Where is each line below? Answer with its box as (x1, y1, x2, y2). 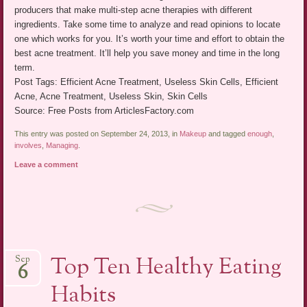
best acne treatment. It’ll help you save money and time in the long (14, 48, 280, 59)
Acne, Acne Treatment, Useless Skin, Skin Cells (14, 91, 208, 102)
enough (247, 130, 273, 138)
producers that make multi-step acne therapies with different (14, 5, 253, 16)
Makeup (180, 130, 207, 138)
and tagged (206, 130, 248, 138)
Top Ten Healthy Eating (51, 251, 282, 284)
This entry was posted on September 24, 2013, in (14, 130, 180, 138)
